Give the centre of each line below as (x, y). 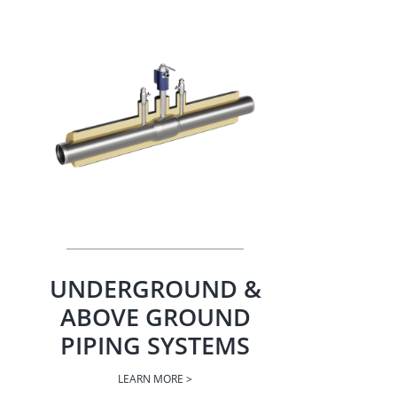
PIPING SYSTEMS (156, 346)
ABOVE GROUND (155, 317)
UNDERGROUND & (155, 289)
